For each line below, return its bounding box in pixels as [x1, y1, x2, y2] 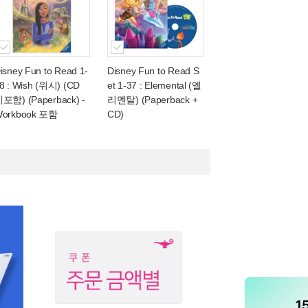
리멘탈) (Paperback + [107, 94, 198, 105]
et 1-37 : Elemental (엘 [107, 80, 201, 91]
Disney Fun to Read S [107, 65, 199, 76]
